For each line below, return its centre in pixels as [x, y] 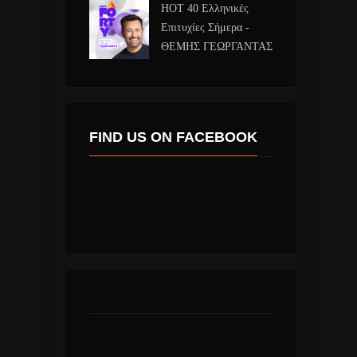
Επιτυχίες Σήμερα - [205, 27]
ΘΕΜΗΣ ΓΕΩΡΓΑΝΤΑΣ [216, 46]
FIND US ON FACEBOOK [173, 137]
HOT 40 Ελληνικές [204, 8]
